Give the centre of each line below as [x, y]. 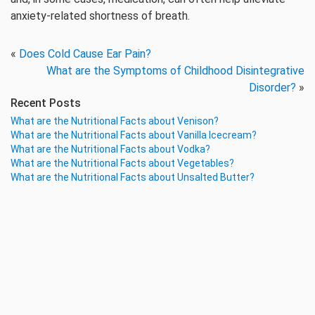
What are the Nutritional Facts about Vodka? [110, 149]
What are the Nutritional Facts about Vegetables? [122, 163]
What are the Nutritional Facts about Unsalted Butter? [133, 177]
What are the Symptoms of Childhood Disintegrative [175, 71]
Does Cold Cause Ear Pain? [85, 54]
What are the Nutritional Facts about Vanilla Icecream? [134, 135]
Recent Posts [46, 103]
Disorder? [272, 88]
